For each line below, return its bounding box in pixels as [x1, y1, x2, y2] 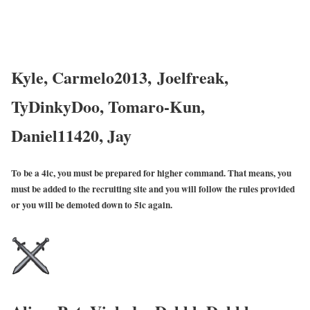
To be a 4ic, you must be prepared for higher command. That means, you [11, 165, 291, 180]
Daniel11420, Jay [11, 122, 131, 147]
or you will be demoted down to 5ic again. [11, 197, 172, 212]
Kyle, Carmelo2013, [11, 64, 157, 89]
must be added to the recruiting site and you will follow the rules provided [11, 181, 295, 196]
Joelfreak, [157, 64, 228, 89]
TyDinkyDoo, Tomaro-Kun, [11, 93, 205, 118]
